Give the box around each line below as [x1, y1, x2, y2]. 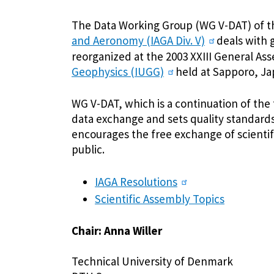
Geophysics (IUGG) [72, 64, 164, 80]
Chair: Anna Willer [72, 223, 162, 238]
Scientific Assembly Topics [95, 191, 224, 207]
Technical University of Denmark [72, 253, 233, 268]
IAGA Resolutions [95, 174, 177, 189]
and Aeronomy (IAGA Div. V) [72, 32, 205, 48]
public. [72, 142, 105, 157]
